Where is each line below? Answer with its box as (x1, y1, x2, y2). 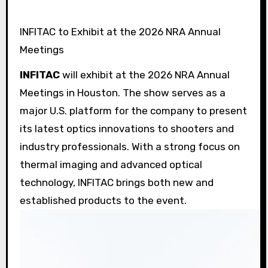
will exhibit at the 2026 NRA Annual (59, 69, 230, 81)
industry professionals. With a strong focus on (19, 141, 240, 153)
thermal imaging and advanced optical (19, 159, 202, 171)
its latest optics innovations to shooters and (19, 123, 234, 135)
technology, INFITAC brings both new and (19, 176, 214, 189)
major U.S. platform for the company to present (19, 105, 247, 117)
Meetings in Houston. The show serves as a (19, 87, 226, 99)
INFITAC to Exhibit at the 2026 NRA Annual (19, 25, 221, 38)
